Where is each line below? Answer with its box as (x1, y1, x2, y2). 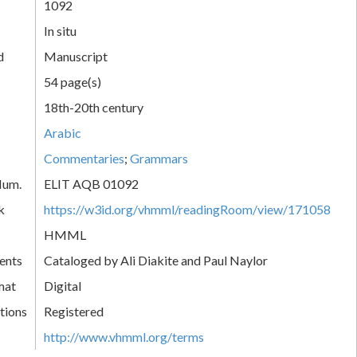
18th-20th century (44, 99, 143, 115)
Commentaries (44, 150, 124, 166)
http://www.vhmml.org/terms (44, 328, 204, 344)
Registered (44, 303, 104, 319)
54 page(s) (44, 73, 101, 89)
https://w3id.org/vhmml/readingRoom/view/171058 (44, 201, 331, 217)
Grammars (130, 150, 188, 166)
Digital (44, 277, 81, 293)
